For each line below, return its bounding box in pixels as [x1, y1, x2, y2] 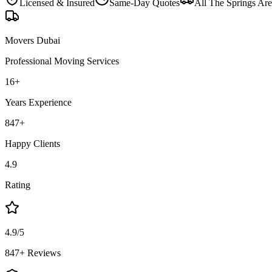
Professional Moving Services [5, 55, 119, 66]
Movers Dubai [5, 35, 60, 46]
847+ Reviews [5, 247, 61, 258]
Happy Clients [5, 138, 60, 149]
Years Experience [5, 97, 72, 107]
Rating [5, 179, 30, 190]
